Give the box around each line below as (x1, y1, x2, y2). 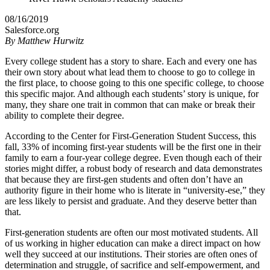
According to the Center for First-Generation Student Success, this (5, 130, 256, 141)
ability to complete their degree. (5, 110, 124, 121)
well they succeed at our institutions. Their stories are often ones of (5, 248, 257, 259)
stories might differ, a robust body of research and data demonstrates (5, 163, 262, 174)
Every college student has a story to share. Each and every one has (5, 55, 257, 66)
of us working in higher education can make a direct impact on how (5, 237, 261, 248)
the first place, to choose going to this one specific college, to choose (5, 77, 264, 88)
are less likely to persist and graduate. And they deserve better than (5, 195, 257, 206)
